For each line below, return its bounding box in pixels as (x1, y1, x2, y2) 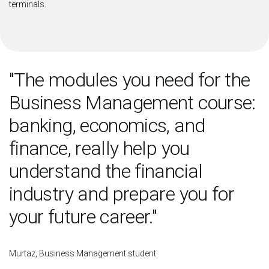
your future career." (9, 205, 157, 229)
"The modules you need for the (9, 68, 250, 92)
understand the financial (9, 160, 203, 183)
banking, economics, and (9, 114, 205, 138)
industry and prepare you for (9, 183, 235, 206)
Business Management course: (9, 91, 256, 115)
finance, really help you (9, 137, 190, 160)
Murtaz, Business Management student (9, 249, 156, 259)
